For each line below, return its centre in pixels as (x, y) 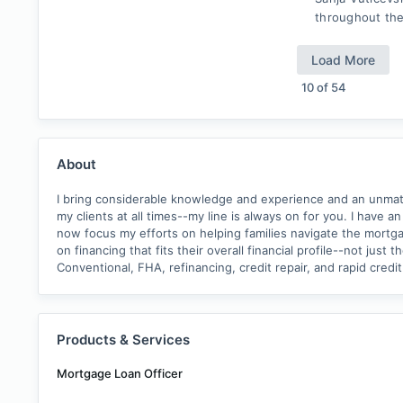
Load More (343, 60)
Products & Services (123, 340)
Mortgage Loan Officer (120, 373)
